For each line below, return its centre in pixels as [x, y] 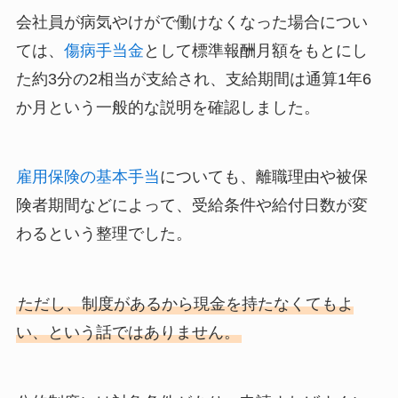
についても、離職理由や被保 [263, 177]
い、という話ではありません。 [127, 332]
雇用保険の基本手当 [88, 177]
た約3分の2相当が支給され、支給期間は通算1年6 [193, 79]
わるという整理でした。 [103, 234]
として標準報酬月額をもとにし [255, 50]
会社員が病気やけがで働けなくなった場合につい [191, 22]
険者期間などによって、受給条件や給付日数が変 [191, 206]
